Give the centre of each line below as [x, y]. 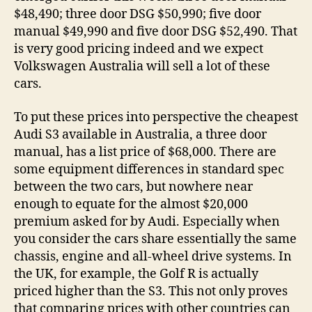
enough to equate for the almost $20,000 [131, 204]
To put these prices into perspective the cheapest [156, 117]
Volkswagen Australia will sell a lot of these [142, 67]
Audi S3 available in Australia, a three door [140, 134]
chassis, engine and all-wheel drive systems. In [153, 256]
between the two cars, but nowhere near [133, 187]
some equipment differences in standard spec [149, 169]
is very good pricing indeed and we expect [139, 49]
